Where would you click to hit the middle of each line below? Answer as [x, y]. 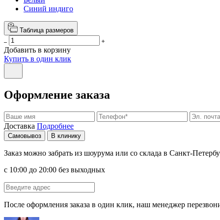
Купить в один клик [38, 58]
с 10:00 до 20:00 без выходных [55, 169]
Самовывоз [25, 136]
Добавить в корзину [37, 50]
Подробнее [55, 126]
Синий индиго [48, 8]
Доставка [19, 126]
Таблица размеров [47, 30]
